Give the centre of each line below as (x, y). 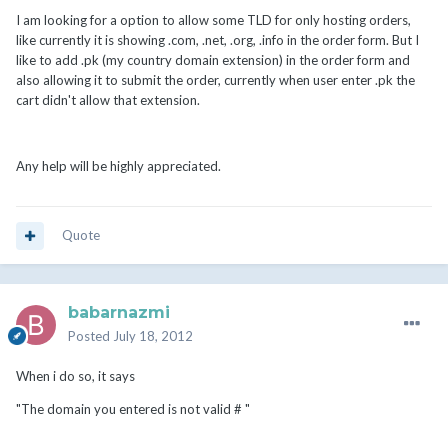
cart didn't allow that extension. (108, 100)
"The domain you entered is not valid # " (133, 409)
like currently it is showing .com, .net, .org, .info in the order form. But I (217, 40)
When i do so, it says (75, 376)
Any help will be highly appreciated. (118, 166)
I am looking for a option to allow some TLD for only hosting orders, (213, 20)
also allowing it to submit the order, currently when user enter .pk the (215, 80)
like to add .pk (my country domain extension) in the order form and (213, 60)
